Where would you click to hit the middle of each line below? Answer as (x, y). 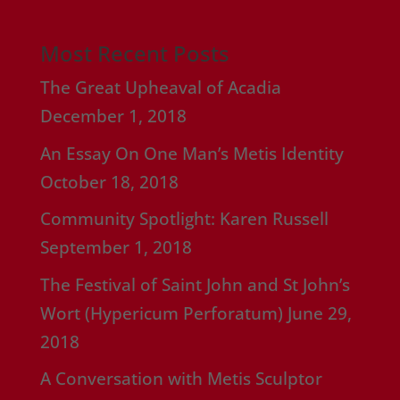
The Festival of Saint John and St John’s (195, 284)
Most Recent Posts (134, 54)
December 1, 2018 (113, 117)
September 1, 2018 (116, 248)
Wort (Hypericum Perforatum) (161, 313)
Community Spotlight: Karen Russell (184, 219)
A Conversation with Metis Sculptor (181, 379)
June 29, (319, 313)
